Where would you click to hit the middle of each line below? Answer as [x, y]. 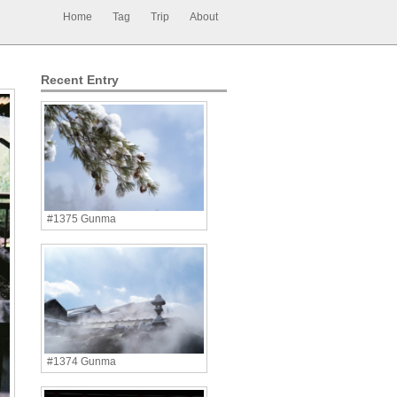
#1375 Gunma [82, 219]
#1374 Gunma [82, 362]
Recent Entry [80, 80]
